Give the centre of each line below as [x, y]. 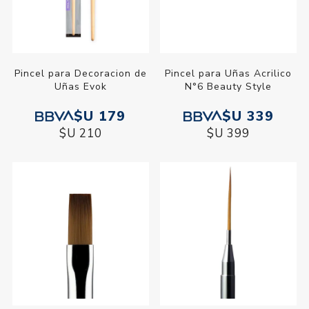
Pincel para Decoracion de [80, 73]
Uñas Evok [80, 86]
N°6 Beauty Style [229, 86]
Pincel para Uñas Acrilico [229, 73]
